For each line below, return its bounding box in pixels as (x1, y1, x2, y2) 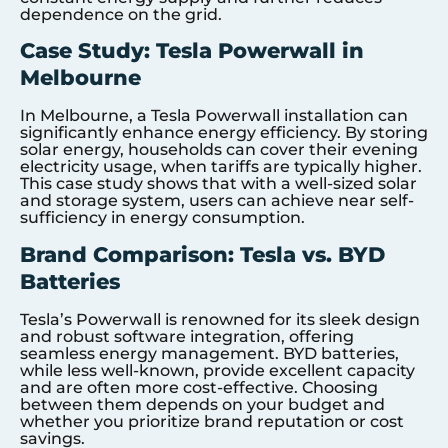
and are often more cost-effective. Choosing (20, 377, 378, 397)
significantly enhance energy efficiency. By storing (20, 123, 428, 143)
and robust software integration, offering (20, 326, 354, 346)
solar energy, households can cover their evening (20, 140, 418, 160)
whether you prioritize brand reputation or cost (20, 411, 404, 431)
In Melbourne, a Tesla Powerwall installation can (20, 106, 408, 126)
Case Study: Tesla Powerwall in (20, 38, 364, 64)
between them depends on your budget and (20, 394, 385, 414)
